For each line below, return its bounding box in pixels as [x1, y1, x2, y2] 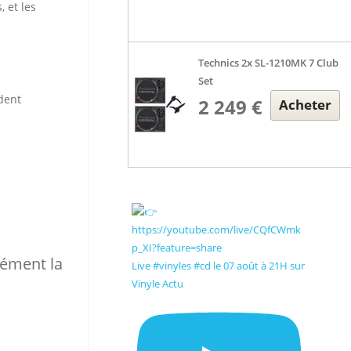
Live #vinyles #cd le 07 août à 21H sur [131, 259, 305, 273]
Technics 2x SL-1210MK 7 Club [198, 56, 339, 70]
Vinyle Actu [131, 277, 183, 291]
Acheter [279, 96, 332, 114]
